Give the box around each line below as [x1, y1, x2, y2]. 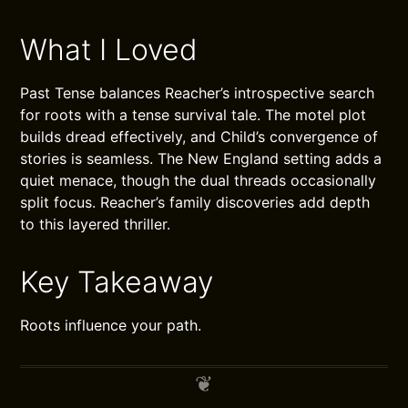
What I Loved [20, 32, 199, 68]
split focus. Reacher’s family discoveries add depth [20, 193, 371, 212]
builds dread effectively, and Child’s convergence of [20, 127, 379, 147]
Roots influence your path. [20, 316, 202, 335]
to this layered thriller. [20, 215, 171, 234]
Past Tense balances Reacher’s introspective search [20, 84, 375, 103]
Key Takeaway [20, 264, 214, 301]
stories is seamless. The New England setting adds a [20, 149, 382, 168]
